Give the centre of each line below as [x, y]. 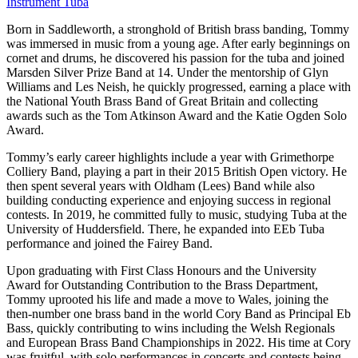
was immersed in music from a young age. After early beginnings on [178, 43]
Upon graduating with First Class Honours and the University [161, 270]
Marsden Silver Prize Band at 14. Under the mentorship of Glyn [167, 72]
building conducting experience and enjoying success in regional [169, 200]
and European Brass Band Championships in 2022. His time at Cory [179, 342]
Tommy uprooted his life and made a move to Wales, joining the [167, 299]
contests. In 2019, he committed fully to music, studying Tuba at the [177, 214]
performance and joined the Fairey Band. [109, 243]
